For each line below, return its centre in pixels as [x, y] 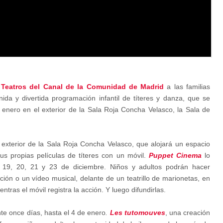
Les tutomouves [137, 213]
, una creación [188, 213]
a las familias [187, 87]
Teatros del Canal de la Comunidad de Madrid [83, 87]
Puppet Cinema [175, 155]
